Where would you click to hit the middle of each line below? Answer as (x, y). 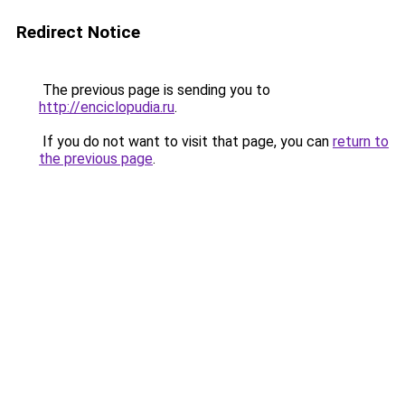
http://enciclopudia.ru (107, 107)
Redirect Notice (78, 32)
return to (361, 141)
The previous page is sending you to (155, 90)
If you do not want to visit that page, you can (186, 141)
